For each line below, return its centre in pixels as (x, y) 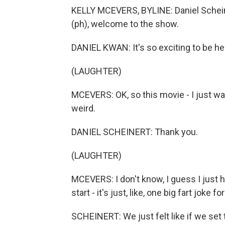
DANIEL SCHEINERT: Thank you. (135, 132)
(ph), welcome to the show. (125, 24)
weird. (83, 108)
